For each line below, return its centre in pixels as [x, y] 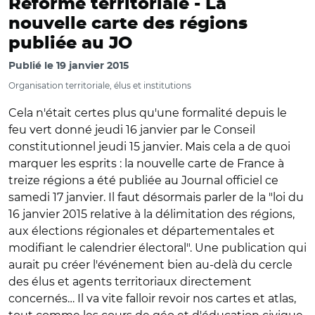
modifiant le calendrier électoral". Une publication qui [157, 248]
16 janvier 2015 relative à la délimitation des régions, [152, 214]
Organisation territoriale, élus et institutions [100, 85]
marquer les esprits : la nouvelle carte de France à [146, 163]
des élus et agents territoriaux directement [130, 282]
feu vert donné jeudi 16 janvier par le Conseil [132, 130]
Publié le [32, 66]
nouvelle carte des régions [128, 24]
